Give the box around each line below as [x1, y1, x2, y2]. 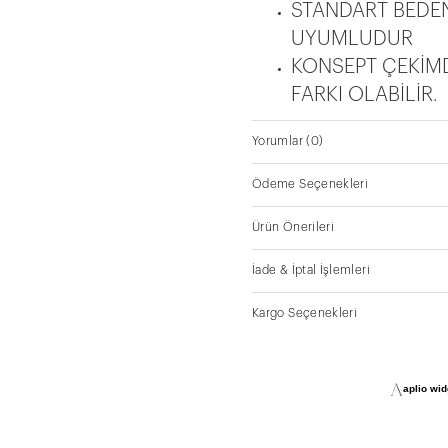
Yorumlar [252, 158, 303, 171]
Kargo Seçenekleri [252, 330, 358, 343]
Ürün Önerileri [252, 244, 335, 257]
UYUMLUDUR [291, 52, 413, 73]
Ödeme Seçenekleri [252, 201, 369, 214]
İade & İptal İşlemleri [252, 287, 370, 300]
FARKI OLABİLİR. [291, 108, 438, 129]
